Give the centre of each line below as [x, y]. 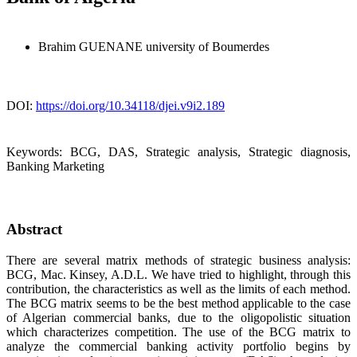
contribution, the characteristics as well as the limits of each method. [178, 288]
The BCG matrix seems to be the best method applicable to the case [178, 303]
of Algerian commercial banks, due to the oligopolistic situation [178, 317]
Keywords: [38, 152]
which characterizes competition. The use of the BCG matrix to [178, 331]
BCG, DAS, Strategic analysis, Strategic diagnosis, [210, 152]
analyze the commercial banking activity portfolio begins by [178, 346]
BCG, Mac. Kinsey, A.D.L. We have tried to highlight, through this [178, 274]
